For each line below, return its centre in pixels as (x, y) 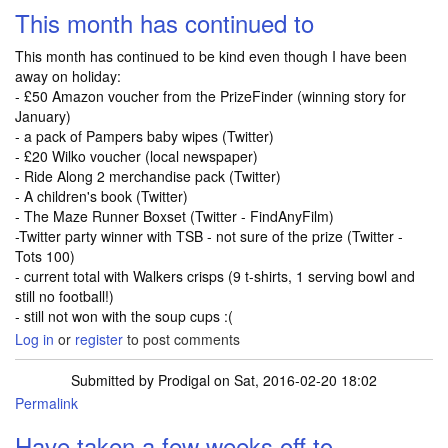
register (99, 339)
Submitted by (114, 380)
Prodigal (184, 380)
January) (43, 116)
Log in (34, 339)
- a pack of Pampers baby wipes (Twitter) (144, 136)
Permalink (46, 403)
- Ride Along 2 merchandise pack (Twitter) (148, 176)
